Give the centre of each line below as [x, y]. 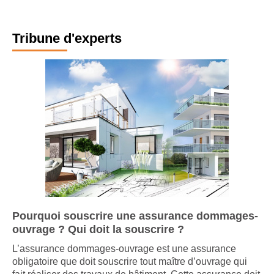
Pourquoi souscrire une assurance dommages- [135, 225]
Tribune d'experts [67, 48]
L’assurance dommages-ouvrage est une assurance [124, 258]
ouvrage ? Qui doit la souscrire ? [98, 239]
